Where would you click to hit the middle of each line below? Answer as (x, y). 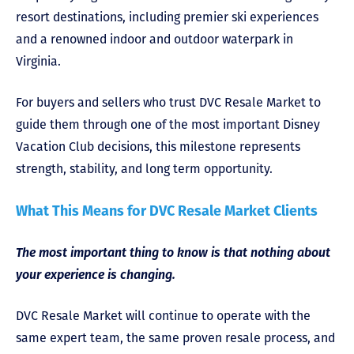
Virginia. (38, 62)
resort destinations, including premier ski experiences (167, 17)
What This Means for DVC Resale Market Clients (167, 211)
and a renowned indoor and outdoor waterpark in (154, 40)
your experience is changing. (96, 275)
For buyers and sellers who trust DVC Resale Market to (168, 103)
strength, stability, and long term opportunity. (144, 169)
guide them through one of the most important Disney (168, 125)
